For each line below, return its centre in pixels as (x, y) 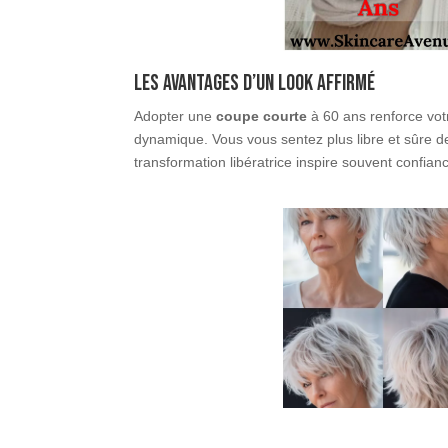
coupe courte (262, 116)
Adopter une (175, 116)
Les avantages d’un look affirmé (255, 84)
